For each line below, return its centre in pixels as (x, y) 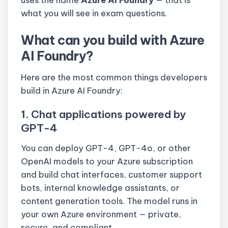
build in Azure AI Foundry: (72, 90)
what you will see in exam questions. (94, 13)
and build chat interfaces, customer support (111, 174)
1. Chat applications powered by (103, 114)
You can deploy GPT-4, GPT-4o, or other (106, 148)
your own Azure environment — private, (101, 214)
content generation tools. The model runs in (109, 201)
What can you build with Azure (113, 40)
